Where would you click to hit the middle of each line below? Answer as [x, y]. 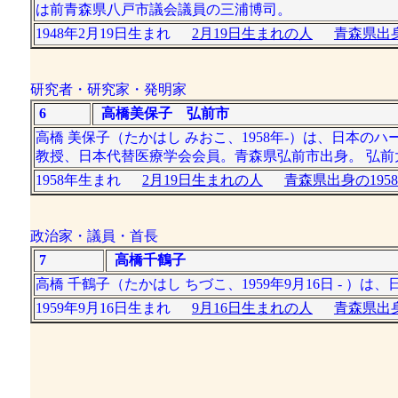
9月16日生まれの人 [252, 308]
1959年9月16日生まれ [113, 308]
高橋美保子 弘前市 [161, 113]
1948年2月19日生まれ [113, 33]
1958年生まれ [88, 180]
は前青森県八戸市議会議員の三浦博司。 [163, 9]
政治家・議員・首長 [94, 236]
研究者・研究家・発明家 [108, 89]
